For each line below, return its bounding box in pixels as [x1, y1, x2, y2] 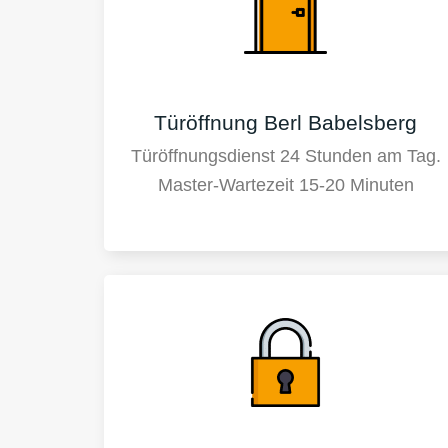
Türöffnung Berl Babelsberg [154, 110, 418, 134]
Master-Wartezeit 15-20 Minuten [157, 175, 414, 196]
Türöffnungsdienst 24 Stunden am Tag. [130, 146, 441, 167]
